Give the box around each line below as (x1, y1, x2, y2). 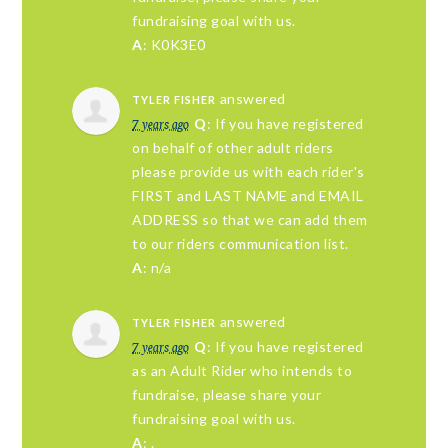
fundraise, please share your (132, 386, 322, 403)
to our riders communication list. (132, 235, 349, 252)
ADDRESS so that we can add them (132, 211, 368, 228)
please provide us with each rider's (132, 163, 365, 180)
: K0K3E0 (142, 36, 206, 53)
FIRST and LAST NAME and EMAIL (132, 187, 364, 204)
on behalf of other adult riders (132, 139, 334, 156)
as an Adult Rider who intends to (132, 362, 353, 379)
